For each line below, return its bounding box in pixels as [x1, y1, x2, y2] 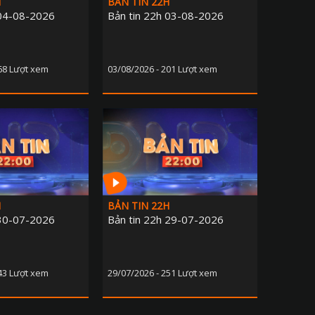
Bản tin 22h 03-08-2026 [108, 8, 224, 23]
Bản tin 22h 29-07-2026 [108, 212, 224, 227]
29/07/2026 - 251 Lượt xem [108, 266, 217, 280]
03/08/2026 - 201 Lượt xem [108, 63, 217, 76]
